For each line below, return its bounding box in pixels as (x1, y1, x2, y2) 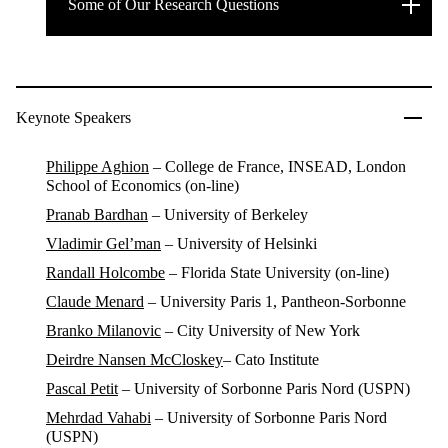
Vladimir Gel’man (46, 235, 161, 252)
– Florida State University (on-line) (165, 264, 389, 281)
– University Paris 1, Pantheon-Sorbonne (144, 293, 406, 310)
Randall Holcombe (46, 264, 165, 281)
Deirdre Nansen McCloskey (46, 351, 223, 368)
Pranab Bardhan (46, 206, 148, 223)
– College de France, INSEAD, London (149, 158, 406, 175)
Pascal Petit (46, 380, 118, 397)
